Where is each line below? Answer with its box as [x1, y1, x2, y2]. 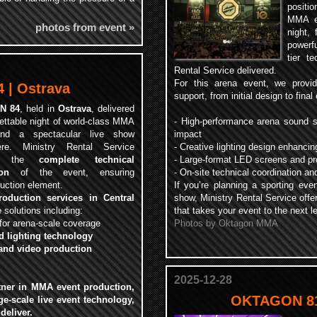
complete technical [39, 154, 135, 165]
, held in [20, 103, 58, 114]
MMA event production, [30, 282, 135, 292]
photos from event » [35, 21, 134, 33]
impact [174, 129, 202, 139]
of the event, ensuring [9, 167, 134, 178]
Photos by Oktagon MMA [174, 218, 278, 229]
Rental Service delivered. [174, 65, 277, 76]
